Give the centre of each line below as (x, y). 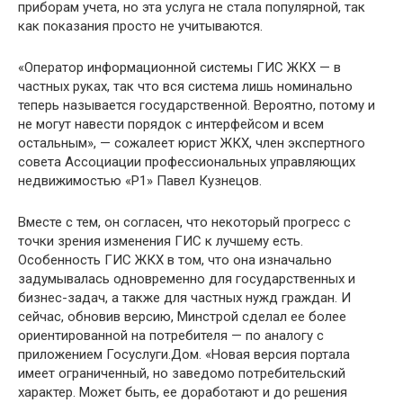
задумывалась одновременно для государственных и (187, 279)
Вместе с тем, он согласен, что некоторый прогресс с (184, 222)
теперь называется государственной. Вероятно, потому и (197, 105)
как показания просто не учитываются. (140, 26)
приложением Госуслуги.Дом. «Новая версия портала (184, 354)
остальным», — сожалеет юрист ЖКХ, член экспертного (192, 143)
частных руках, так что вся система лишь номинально (185, 86)
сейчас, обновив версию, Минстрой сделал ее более (182, 317)
